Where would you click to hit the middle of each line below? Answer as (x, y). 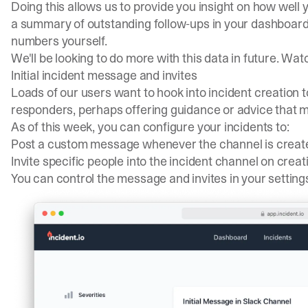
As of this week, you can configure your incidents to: (150, 127)
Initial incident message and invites (104, 76)
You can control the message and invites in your (140, 179)
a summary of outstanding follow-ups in (118, 24)
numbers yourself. (59, 41)
